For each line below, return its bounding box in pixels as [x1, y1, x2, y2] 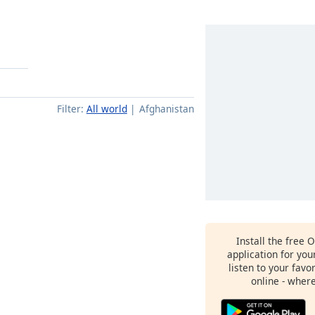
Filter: [56, 102, 84, 115]
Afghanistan [139, 102, 194, 115]
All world [86, 102, 127, 115]
